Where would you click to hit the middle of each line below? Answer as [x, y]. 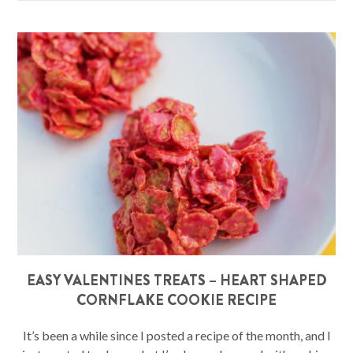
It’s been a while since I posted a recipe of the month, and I [176, 335]
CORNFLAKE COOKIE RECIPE [176, 300]
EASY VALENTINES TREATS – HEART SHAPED [176, 280]
